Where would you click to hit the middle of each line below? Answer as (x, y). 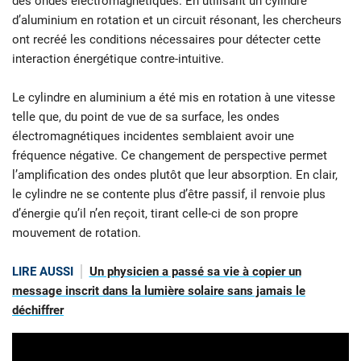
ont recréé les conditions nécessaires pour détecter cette (166, 39)
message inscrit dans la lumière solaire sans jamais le (159, 290)
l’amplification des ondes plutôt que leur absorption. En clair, (175, 174)
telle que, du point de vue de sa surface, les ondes (146, 116)
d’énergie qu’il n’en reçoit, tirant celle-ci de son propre (155, 213)
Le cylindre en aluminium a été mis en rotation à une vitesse (174, 97)
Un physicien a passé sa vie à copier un (195, 271)
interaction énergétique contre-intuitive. (120, 58)
